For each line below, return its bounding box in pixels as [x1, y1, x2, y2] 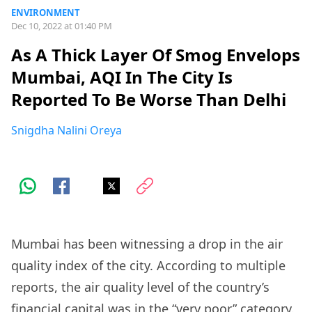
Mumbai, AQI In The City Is [11, 65, 233, 89]
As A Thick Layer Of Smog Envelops [11, 43, 300, 67]
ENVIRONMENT [11, 6, 80, 19]
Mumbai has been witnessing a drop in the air [11, 235, 283, 253]
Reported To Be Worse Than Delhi [11, 88, 286, 111]
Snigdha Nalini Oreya [11, 123, 122, 139]
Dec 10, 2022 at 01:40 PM [11, 19, 112, 32]
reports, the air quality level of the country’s [11, 279, 270, 296]
